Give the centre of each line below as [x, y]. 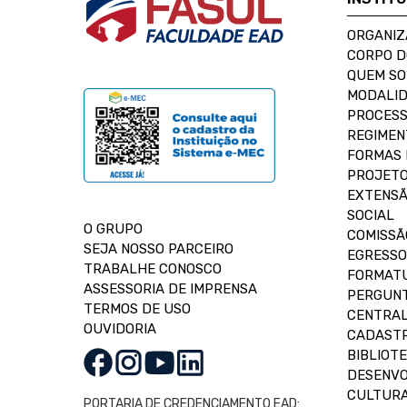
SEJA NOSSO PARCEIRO [159, 249]
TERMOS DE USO [137, 309]
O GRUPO [113, 229]
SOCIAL [371, 215]
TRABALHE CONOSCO [153, 269]
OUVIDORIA [120, 329]
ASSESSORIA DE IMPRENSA [170, 289]
